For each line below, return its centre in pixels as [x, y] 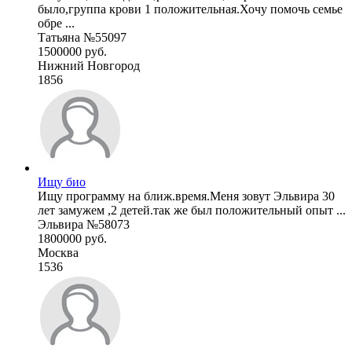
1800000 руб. [72, 238]
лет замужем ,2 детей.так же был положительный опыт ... [192, 210]
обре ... [56, 23]
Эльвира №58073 [84, 224]
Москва [58, 252]
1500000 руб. [72, 51]
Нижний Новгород [89, 65]
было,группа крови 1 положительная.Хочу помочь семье [190, 9]
